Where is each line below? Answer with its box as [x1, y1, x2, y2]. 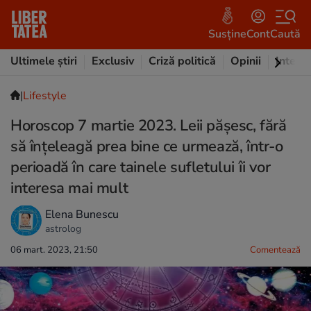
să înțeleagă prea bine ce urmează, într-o [10, 136, 283, 157]
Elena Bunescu [45, 206, 119, 222]
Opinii [230, 53, 261, 69]
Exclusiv [92, 53, 134, 69]
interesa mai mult [10, 178, 128, 199]
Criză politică [149, 53, 216, 69]
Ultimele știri [10, 53, 77, 69]
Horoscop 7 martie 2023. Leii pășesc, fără [10, 115, 287, 136]
